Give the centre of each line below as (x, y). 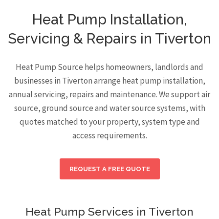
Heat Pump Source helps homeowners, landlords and (109, 67)
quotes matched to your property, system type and (109, 122)
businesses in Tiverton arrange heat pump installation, (109, 81)
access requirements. (109, 135)
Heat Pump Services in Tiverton (109, 212)
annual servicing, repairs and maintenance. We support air (109, 94)
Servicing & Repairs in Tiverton (109, 39)
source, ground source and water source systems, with (109, 108)
